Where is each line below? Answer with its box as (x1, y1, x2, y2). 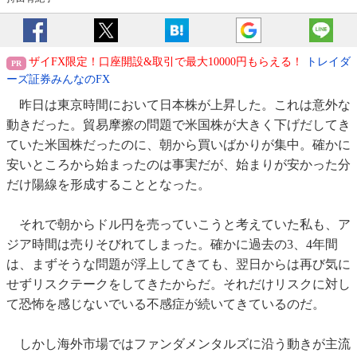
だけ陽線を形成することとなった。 (6, 178, 210, 192)
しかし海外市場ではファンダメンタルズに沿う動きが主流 (6, 337, 351, 351)
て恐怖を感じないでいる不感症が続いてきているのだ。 (6, 297, 325, 312)
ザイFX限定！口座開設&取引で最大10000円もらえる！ (29, 56, 303, 69)
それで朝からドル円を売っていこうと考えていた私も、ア (6, 218, 351, 232)
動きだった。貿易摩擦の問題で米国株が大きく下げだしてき (6, 118, 351, 132)
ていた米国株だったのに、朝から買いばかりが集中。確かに (6, 138, 351, 152)
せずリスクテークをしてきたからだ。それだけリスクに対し (6, 277, 351, 292)
